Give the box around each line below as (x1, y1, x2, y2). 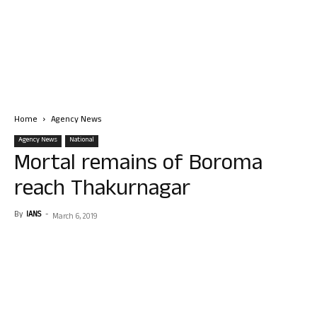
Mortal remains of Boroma (14, 146, 263, 184)
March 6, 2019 (52, 211, 98, 224)
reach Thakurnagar (14, 172, 190, 209)
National (69, 134, 94, 146)
